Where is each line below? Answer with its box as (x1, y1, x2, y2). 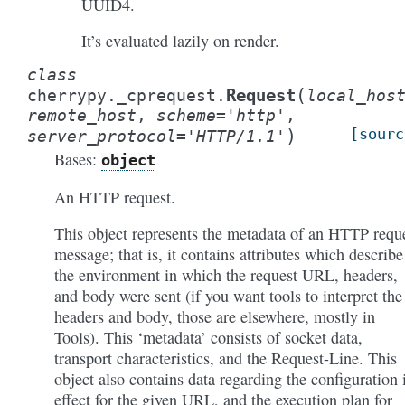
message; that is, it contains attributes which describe (54, 243, 403, 265)
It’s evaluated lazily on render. (81, 30, 279, 52)
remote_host (27, 106, 137, 125)
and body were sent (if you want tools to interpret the (54, 285, 402, 306)
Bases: (54, 148, 101, 170)
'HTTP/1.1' (186, 127, 286, 146)
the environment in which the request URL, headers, (54, 264, 398, 286)
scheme (156, 106, 216, 125)
